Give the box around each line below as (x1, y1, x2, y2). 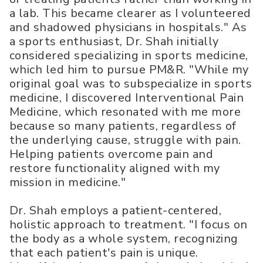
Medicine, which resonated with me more (9, 103, 241, 120)
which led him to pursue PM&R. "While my (9, 61, 249, 77)
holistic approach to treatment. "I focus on (9, 216, 248, 232)
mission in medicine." (9, 174, 126, 190)
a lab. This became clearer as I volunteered (9, 5, 251, 21)
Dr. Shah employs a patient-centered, (9, 202, 222, 218)
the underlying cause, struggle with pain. (9, 131, 241, 148)
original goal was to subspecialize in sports (9, 75, 252, 92)
